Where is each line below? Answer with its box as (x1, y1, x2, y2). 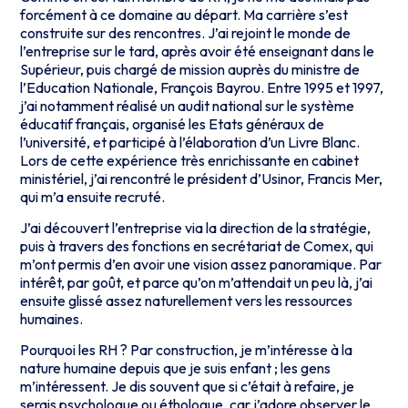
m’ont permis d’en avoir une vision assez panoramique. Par (20, 254, 382, 273)
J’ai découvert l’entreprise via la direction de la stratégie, (20, 218, 372, 237)
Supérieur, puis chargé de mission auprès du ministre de (20, 59, 361, 78)
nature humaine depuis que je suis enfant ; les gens (20, 359, 331, 378)
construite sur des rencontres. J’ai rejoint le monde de (20, 23, 352, 42)
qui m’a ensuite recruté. (20, 187, 166, 206)
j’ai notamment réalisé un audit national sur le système (20, 96, 355, 115)
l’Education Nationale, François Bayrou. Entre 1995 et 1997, (20, 77, 384, 97)
